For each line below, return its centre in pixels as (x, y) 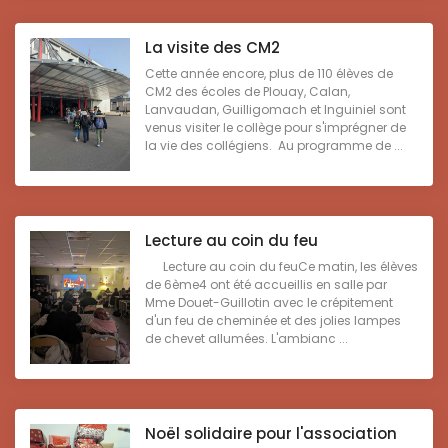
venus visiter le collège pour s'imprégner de (275, 128)
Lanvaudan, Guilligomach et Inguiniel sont (275, 110)
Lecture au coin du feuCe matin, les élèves (281, 267)
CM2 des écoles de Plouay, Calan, (247, 92)
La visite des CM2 (212, 48)
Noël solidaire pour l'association (271, 434)
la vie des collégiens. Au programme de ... (274, 146)
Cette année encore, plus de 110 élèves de (269, 74)
